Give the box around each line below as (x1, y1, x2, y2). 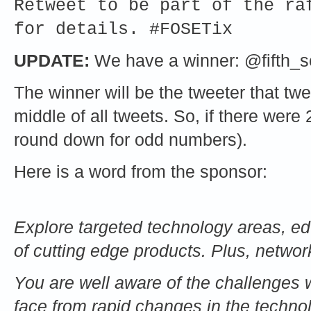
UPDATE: (14, 51, 90, 70)
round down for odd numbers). (14, 130, 247, 149)
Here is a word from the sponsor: (14, 162, 267, 181)
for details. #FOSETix (14, 19, 233, 39)
